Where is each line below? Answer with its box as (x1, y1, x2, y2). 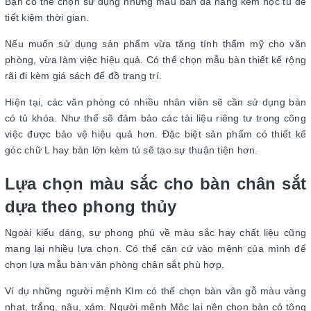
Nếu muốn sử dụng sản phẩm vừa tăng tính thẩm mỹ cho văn (5, 38, 306, 50)
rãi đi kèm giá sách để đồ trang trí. (5, 70, 165, 82)
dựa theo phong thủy (5, 197, 177, 217)
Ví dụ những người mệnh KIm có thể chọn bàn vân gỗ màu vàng (5, 285, 306, 297)
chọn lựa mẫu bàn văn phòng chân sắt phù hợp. (5, 259, 228, 271)
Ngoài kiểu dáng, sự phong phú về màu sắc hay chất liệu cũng (5, 227, 306, 239)
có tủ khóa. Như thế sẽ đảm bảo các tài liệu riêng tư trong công (5, 112, 306, 124)
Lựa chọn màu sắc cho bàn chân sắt (5, 174, 306, 194)
